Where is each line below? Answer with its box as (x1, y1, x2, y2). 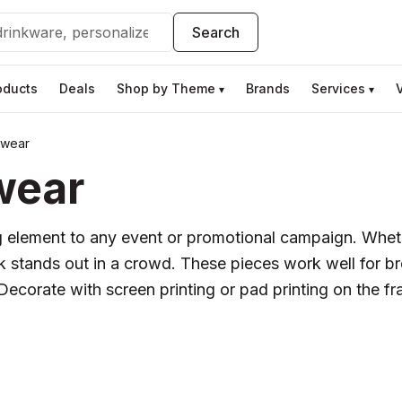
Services (311, 81, 365, 96)
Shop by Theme (117, 81, 215, 96)
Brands (246, 81, 290, 96)
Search (192, 22, 240, 41)
